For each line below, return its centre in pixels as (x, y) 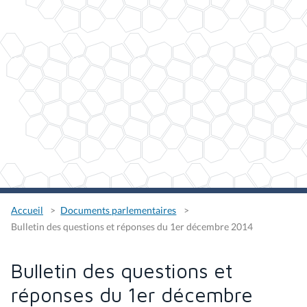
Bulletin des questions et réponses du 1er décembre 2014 (132, 227)
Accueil (27, 210)
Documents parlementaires (119, 210)
